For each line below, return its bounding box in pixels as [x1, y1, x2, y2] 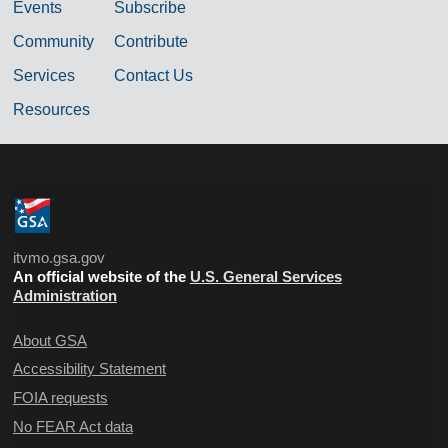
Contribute [113, 31, 188, 50]
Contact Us [113, 65, 193, 84]
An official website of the [12, 268, 190, 286]
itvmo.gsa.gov [12, 249, 105, 267]
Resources [12, 99, 90, 118]
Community [12, 31, 94, 50]
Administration [12, 287, 117, 305]
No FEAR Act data [12, 417, 133, 435]
